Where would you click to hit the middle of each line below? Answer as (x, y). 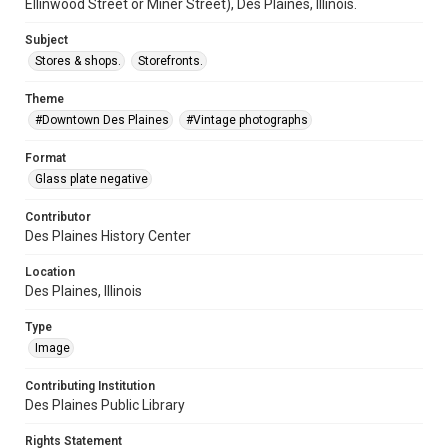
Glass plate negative (91, 178)
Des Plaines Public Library (105, 404)
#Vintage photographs (247, 119)
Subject (46, 39)
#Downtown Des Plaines (102, 119)
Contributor (58, 216)
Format (45, 157)
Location (50, 271)
